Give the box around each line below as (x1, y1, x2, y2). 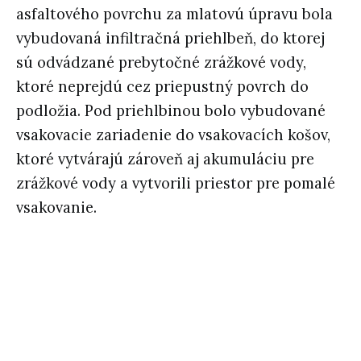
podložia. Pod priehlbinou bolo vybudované (16, 102, 326, 121)
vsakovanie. (16, 198, 97, 218)
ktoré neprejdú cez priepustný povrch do (16, 77, 309, 97)
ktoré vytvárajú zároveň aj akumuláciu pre (16, 150, 314, 169)
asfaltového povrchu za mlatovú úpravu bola (16, 5, 333, 24)
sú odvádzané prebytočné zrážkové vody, (16, 53, 306, 73)
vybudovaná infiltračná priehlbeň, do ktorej (16, 29, 325, 48)
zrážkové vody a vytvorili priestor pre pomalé (16, 174, 335, 193)
